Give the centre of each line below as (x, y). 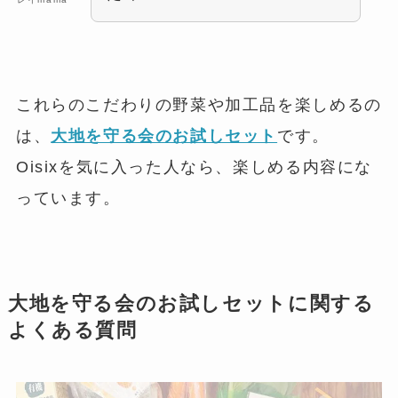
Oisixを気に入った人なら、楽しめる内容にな (194, 167)
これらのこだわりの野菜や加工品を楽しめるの (199, 104)
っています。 (68, 198)
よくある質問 (72, 330)
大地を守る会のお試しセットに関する (191, 303)
